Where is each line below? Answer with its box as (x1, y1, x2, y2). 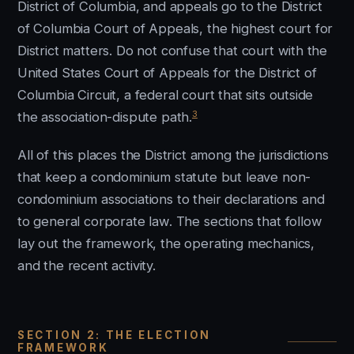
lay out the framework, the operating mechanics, (17, 235, 315, 251)
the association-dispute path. (17, 109, 193, 125)
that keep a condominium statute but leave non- (17, 169, 311, 185)
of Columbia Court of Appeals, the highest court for (17, 21, 333, 36)
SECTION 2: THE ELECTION (17, 329, 212, 341)
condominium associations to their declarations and (17, 191, 325, 207)
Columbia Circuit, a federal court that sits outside (17, 87, 314, 103)
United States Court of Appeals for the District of (17, 65, 317, 81)
